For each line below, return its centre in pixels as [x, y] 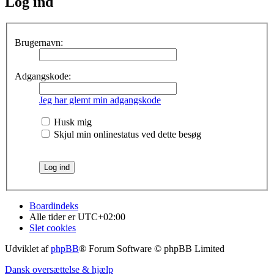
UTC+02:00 [102, 217]
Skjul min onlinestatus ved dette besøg [126, 134]
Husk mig [72, 122]
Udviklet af [28, 248]
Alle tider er [54, 217]
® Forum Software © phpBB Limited [152, 248]
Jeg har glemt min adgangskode [100, 100]
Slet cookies [53, 228]
